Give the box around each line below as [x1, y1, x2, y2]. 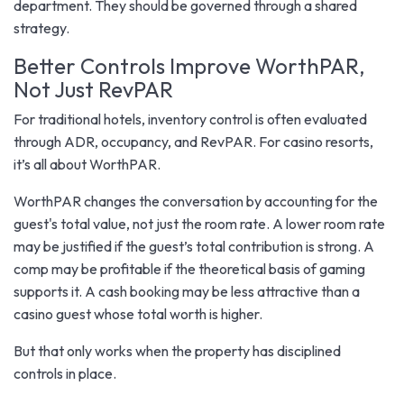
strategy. [14, 18, 69, 37]
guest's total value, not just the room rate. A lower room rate [14, 214, 385, 233]
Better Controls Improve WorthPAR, [14, 51, 365, 79]
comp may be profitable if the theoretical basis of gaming [14, 259, 365, 278]
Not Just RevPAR [14, 75, 173, 103]
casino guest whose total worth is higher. [14, 304, 262, 323]
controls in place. [14, 363, 116, 382]
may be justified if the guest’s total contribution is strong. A [14, 236, 374, 255]
